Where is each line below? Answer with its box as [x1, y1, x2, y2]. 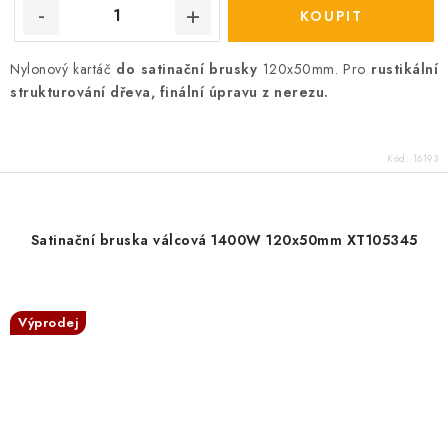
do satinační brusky [111, 58, 258, 79]
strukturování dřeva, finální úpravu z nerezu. [10, 81, 329, 102]
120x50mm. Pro [257, 58, 372, 79]
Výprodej [18, 312, 78, 332]
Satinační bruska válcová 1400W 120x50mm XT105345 [30, 229, 418, 250]
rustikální [371, 58, 439, 79]
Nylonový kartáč [10, 58, 112, 79]
